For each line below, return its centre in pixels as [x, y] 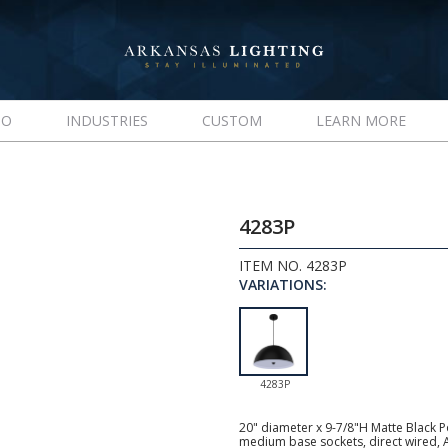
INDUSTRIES [106, 120]
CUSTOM [231, 120]
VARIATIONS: [283, 284]
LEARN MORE [360, 120]
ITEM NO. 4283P [293, 265]
